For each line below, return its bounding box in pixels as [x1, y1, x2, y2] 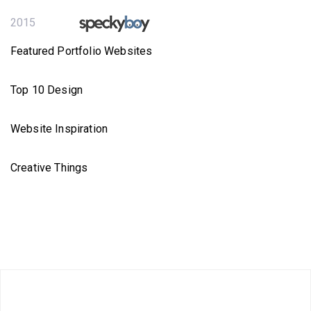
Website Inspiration [10, 121, 108, 135]
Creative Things [10, 160, 88, 174]
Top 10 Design [10, 83, 83, 96]
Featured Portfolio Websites [10, 44, 153, 58]
